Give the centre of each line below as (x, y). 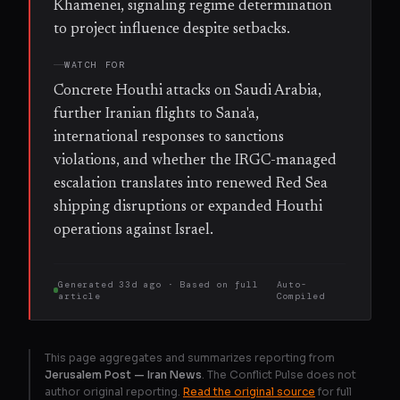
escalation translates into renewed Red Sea (191, 183)
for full (335, 391)
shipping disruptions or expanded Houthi (188, 207)
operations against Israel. (133, 230)
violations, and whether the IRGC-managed (195, 160)
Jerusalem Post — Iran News (123, 374)
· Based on (198, 284)
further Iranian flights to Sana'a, (156, 114)
